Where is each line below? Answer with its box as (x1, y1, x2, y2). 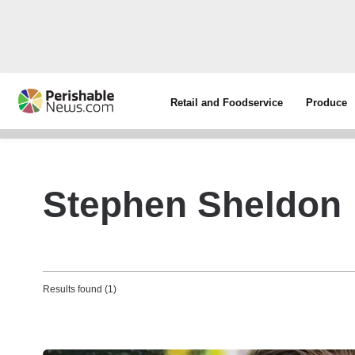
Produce (306, 97, 348, 109)
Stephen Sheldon (43, 184, 342, 225)
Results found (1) (43, 284, 116, 295)
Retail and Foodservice (170, 97, 284, 109)
